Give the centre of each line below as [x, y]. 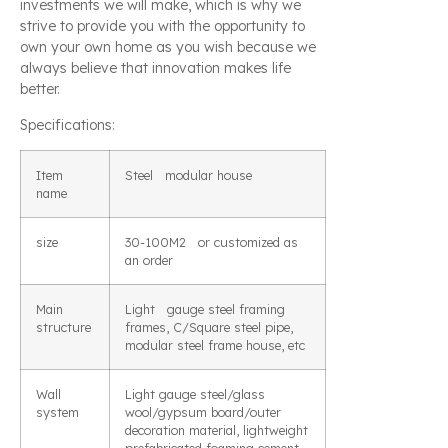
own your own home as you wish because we [168, 47]
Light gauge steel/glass [195, 394]
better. [40, 89]
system [57, 412]
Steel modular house [188, 175]
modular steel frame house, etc [215, 345]
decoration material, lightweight [216, 430]
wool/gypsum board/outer [203, 412]
